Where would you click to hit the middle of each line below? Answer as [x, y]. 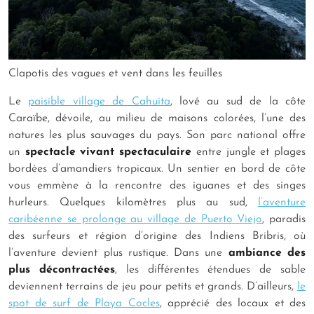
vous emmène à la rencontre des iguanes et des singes [157, 185]
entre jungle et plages [251, 152]
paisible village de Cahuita [99, 101]
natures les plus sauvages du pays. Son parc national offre [157, 135]
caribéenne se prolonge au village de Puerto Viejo [136, 219]
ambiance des [267, 253]
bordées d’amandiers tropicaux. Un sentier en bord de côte [157, 169]
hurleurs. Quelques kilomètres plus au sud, [133, 202]
